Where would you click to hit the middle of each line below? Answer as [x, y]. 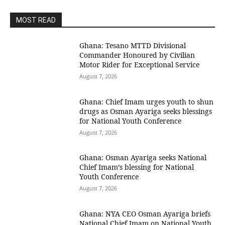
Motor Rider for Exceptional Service [140, 65]
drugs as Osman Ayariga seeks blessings [146, 111]
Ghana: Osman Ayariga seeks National [143, 158]
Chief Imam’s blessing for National [137, 167]
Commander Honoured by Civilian [137, 55]
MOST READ [36, 20]
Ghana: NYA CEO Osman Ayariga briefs [145, 214]
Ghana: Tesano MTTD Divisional [133, 45]
